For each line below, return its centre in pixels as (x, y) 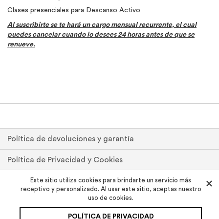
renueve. (21, 44)
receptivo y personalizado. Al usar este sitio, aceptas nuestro (111, 189)
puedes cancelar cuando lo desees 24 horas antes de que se (101, 34)
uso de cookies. (111, 198)
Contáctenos (31, 202)
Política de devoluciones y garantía (71, 139)
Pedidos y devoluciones (49, 181)
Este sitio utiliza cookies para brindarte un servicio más (111, 180)
